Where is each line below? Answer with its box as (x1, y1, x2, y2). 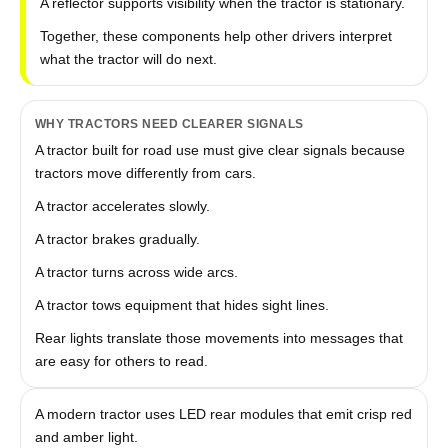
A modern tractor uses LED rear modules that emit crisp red (34, 406, 412, 422)
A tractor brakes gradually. (34, 231, 200, 247)
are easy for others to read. (34, 353, 208, 369)
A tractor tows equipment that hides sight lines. (34, 297, 329, 313)
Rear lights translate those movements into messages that (34, 330, 403, 346)
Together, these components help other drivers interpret (39, 28, 392, 44)
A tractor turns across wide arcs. (34, 264, 238, 280)
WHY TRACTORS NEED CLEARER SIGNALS (34, 117, 304, 131)
